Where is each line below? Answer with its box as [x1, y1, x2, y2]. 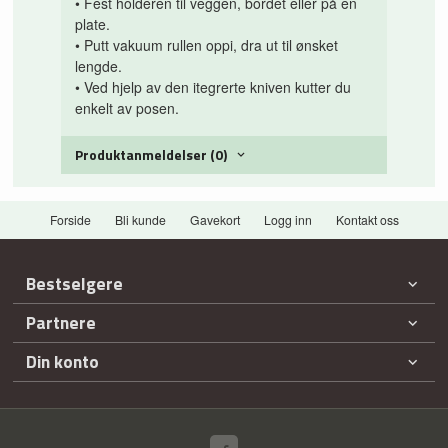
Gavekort [189, 210, 240, 228]
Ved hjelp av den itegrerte [84, 77, 247, 98]
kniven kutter [250, 77, 332, 98]
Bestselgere [26, 269, 124, 297]
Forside [49, 210, 91, 228]
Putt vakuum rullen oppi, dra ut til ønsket [80, 35, 339, 56]
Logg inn [263, 210, 312, 228]
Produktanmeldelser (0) [75, 144, 228, 166]
